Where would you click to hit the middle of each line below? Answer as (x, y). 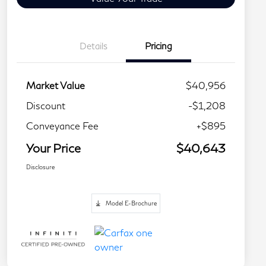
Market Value (56, 85)
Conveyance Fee (62, 126)
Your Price (53, 148)
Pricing (159, 46)
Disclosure (40, 167)
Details (93, 46)
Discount (46, 106)
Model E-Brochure (131, 203)
